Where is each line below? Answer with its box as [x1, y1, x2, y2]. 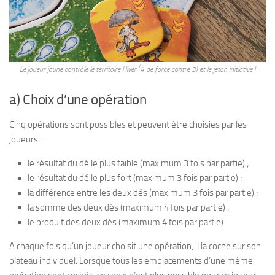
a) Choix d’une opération [9, 91, 147, 108]
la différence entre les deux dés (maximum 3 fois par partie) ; [28, 187, 258, 198]
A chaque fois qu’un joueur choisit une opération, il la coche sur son [9, 241, 261, 252]
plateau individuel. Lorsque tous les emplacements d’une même [9, 255, 253, 266]
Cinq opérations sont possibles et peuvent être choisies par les [9, 119, 247, 130]
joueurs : [9, 134, 42, 145]
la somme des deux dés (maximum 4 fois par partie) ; [28, 202, 230, 213]
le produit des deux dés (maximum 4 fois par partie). [28, 217, 225, 228]
